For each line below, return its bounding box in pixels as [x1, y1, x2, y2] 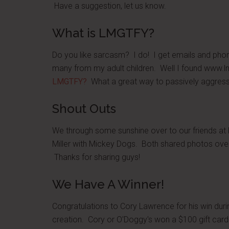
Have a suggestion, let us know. [52, 1, 166, 11]
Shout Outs [52, 101, 116, 116]
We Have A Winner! [52, 177, 164, 192]
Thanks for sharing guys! [52, 152, 140, 162]
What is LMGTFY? [52, 26, 154, 40]
